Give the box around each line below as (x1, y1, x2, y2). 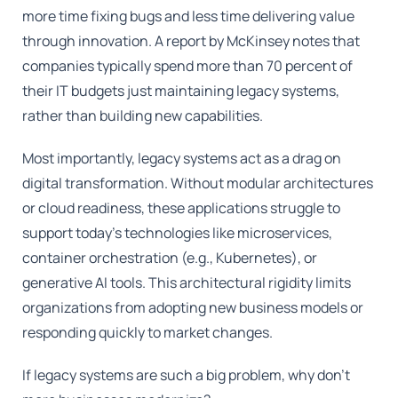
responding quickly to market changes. (22, 322, 274, 342)
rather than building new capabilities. (22, 106, 264, 125)
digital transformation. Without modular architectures (22, 173, 374, 193)
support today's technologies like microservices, (22, 223, 333, 243)
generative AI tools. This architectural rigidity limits (22, 273, 352, 292)
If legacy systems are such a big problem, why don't (22, 365, 351, 385)
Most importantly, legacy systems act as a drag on (22, 148, 342, 168)
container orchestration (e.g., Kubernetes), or (22, 248, 318, 267)
